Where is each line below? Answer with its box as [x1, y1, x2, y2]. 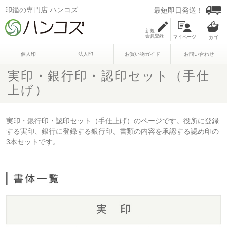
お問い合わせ [183, 51, 214, 57]
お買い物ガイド [124, 51, 160, 57]
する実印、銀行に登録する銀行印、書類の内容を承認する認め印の [6, 127, 219, 135]
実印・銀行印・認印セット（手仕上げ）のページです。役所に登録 [6, 117, 219, 125]
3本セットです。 [6, 138, 60, 146]
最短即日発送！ [154, 6, 203, 14]
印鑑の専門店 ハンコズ [5, 6, 78, 14]
